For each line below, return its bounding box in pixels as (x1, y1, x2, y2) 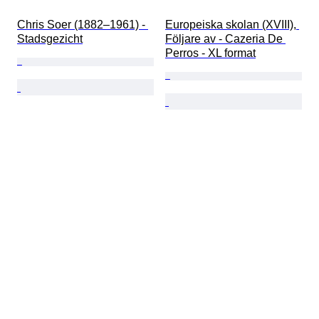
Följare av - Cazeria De (165, 33, 286, 46)
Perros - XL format (165, 47, 256, 60)
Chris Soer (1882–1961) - (17, 19, 148, 31)
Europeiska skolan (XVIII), (165, 19, 299, 31)
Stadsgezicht (17, 33, 83, 46)
